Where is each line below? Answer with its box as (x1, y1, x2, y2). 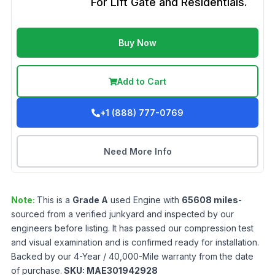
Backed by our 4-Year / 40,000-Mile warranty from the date (11, 251, 254, 261)
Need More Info (103, 146, 172, 157)
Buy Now (118, 37, 157, 48)
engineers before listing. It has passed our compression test (11, 223, 254, 233)
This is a (37, 195, 72, 205)
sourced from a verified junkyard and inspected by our (11, 209, 234, 219)
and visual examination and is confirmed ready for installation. (11, 237, 259, 247)
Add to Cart (117, 76, 166, 87)
